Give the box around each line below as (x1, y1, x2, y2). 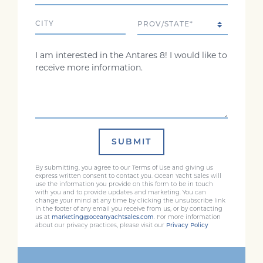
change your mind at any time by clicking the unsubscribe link (35, 197, 225, 204)
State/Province (137, 15, 197, 26)
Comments (35, 45, 81, 56)
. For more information (154, 213, 221, 221)
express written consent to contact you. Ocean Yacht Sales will (35, 172, 221, 180)
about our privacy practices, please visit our (35, 221, 166, 229)
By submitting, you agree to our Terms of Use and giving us (35, 164, 213, 171)
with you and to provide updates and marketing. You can (35, 188, 206, 196)
